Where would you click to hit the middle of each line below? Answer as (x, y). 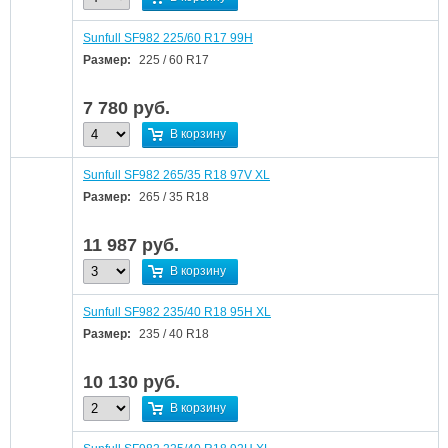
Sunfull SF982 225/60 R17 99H (168, 38)
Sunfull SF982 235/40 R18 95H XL (177, 312)
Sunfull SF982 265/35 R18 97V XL (176, 175)
